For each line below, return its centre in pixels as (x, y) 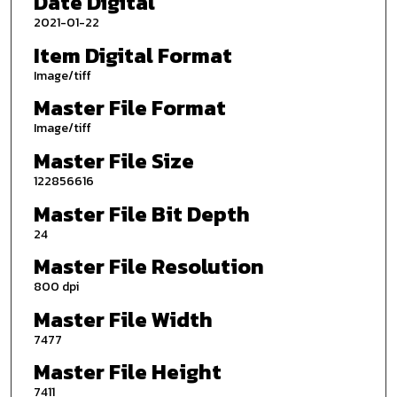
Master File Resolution (148, 267)
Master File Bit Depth (141, 214)
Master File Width (123, 319)
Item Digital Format (132, 55)
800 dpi (56, 287)
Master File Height (127, 372)
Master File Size (113, 160)
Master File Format (129, 108)
